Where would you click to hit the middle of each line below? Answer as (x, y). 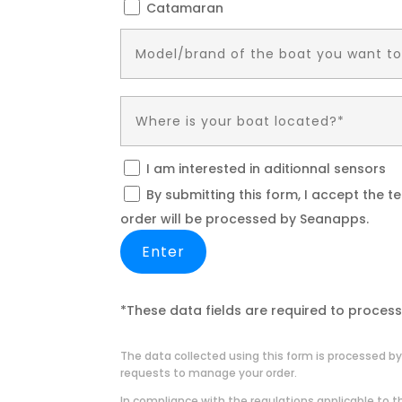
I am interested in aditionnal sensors (267, 169)
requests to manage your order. (209, 373)
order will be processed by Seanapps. (245, 219)
